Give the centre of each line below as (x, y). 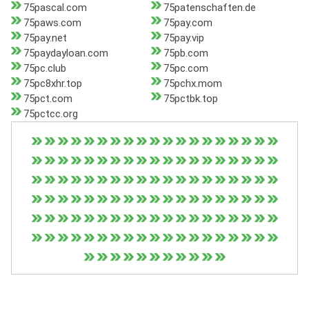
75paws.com (52, 23)
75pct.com (48, 99)
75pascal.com (55, 8)
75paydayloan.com (66, 53)
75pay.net (45, 38)
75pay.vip (183, 38)
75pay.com (188, 23)
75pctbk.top (190, 99)
